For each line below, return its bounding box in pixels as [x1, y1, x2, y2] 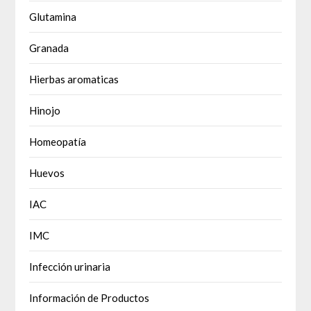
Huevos [29, 167, 65, 180]
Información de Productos [29, 292, 150, 305]
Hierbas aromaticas [29, 73, 119, 86]
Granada [29, 42, 69, 55]
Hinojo [29, 104, 61, 117]
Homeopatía [29, 135, 87, 149]
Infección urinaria [29, 260, 111, 274]
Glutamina [29, 10, 77, 24]
